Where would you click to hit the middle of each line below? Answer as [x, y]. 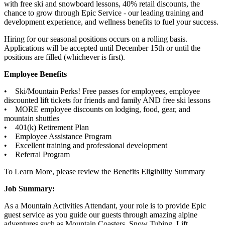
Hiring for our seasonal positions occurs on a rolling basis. [96, 39]
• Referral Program [37, 154]
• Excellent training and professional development [86, 145]
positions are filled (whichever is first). [65, 57]
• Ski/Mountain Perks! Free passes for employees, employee [102, 91]
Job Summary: [29, 188]
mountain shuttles [32, 118]
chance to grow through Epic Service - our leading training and [104, 13]
